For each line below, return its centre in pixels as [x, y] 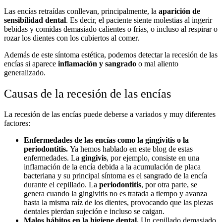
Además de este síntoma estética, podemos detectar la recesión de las [111, 55]
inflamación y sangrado [97, 63]
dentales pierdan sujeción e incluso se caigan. [95, 212]
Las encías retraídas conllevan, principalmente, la [81, 11]
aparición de [179, 11]
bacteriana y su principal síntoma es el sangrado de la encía [115, 176]
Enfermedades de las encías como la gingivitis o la [106, 140]
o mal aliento [157, 63]
